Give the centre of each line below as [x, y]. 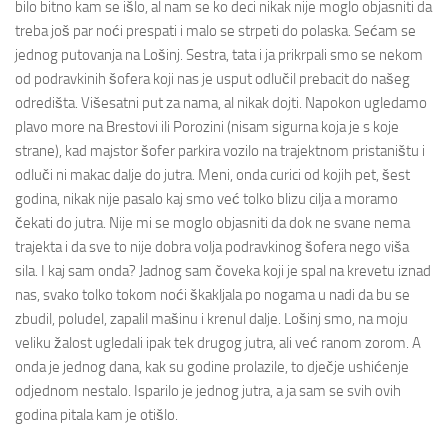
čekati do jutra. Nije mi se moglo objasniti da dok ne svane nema [212, 223]
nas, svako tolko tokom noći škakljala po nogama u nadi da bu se [212, 295]
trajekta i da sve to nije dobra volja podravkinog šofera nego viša [212, 247]
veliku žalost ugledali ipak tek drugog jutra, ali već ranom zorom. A [218, 343]
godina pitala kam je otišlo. [96, 415]
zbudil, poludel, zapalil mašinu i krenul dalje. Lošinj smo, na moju [211, 319]
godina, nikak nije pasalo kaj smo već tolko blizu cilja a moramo [206, 199]
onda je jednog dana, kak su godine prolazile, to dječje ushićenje [212, 367]
